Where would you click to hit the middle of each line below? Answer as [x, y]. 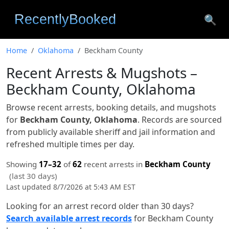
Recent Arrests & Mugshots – [102, 73]
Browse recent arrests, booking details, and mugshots [111, 107]
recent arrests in [113, 164]
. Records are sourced [180, 120]
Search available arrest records [69, 218]
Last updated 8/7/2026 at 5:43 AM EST [71, 187]
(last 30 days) [33, 176]
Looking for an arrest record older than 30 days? [100, 206]
